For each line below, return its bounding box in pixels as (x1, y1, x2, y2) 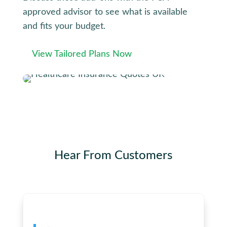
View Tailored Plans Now (31, 49, 132, 59)
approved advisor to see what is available (22, 8, 187, 17)
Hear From (54, 149, 115, 162)
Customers (115, 149, 173, 162)
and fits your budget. (22, 22, 105, 31)
